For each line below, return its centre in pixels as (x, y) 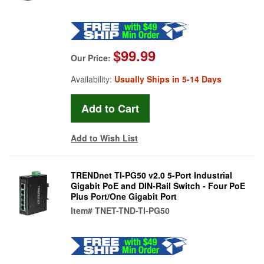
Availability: (93, 79)
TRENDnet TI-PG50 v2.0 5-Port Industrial (151, 175)
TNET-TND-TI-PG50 (132, 210)
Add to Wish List (104, 138)
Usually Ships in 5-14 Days (168, 79)
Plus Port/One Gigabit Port (124, 196)
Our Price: (92, 57)
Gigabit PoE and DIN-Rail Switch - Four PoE (158, 185)
